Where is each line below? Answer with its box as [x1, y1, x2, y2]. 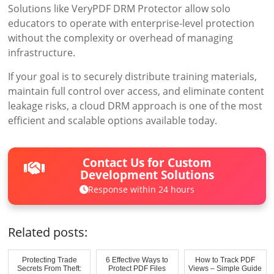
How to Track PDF [195, 255, 256, 264]
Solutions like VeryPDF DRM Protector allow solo [8, 2, 231, 16]
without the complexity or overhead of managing [8, 31, 234, 45]
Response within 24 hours [87, 183, 194, 196]
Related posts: [8, 223, 88, 240]
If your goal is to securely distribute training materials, [8, 70, 257, 84]
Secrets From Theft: [17, 264, 82, 273]
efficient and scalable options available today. [8, 114, 218, 128]
